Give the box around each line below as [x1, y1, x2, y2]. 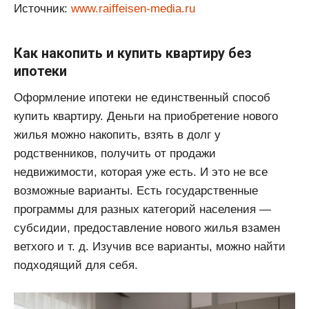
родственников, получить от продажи [14, 147, 216, 161]
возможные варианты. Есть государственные [14, 184, 258, 198]
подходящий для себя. [14, 259, 138, 272]
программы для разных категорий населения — [14, 203, 271, 217]
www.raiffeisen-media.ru [71, 2, 195, 16]
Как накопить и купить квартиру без [14, 45, 252, 62]
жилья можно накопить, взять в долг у [14, 128, 221, 142]
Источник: [14, 2, 71, 16]
